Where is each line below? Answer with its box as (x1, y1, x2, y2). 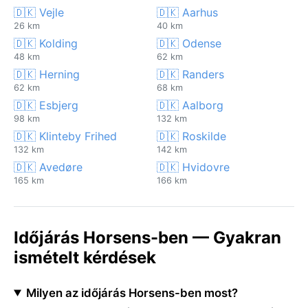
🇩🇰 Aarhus (157, 5, 218, 19)
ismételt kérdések (14, 247, 156, 267)
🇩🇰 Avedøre (14, 159, 82, 174)
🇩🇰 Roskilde (157, 129, 226, 143)
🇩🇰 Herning (14, 67, 80, 81)
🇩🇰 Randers (157, 67, 224, 81)
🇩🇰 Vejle (14, 5, 64, 19)
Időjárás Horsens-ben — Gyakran (14, 227, 281, 247)
